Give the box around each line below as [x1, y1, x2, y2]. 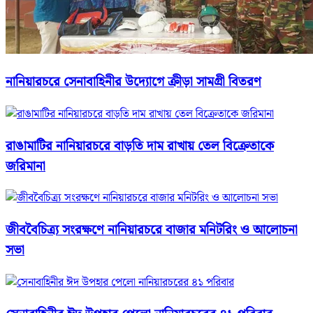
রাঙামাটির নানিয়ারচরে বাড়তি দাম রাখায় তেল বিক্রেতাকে [6, 136, 274, 156]
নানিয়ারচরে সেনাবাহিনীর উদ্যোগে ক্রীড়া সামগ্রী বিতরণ [6, 72, 261, 93]
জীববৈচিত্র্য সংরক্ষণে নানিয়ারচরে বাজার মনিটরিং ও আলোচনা [6, 220, 298, 241]
